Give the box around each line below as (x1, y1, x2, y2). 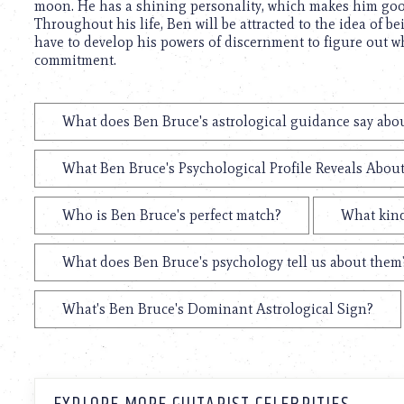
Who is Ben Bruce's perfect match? (62, 207, 281, 225)
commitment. (34, 51, 116, 69)
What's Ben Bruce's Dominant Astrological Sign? (62, 300, 373, 318)
